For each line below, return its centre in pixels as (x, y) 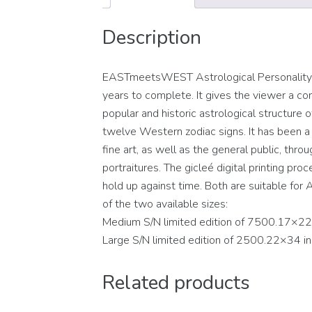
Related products (176, 283)
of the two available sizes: (165, 204)
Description (152, 38)
